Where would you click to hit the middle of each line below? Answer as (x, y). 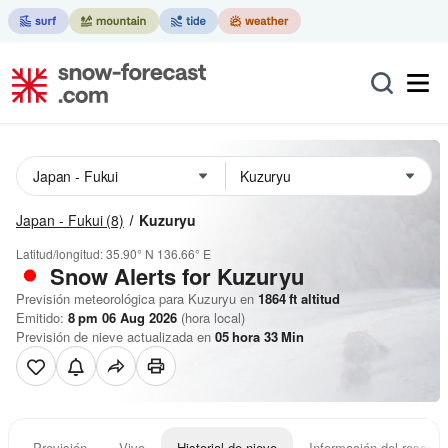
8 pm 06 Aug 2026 (122, 317)
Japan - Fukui (59, 220)
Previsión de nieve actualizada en (115, 336)
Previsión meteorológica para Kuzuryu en (135, 298)
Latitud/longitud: (61, 253)
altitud (318, 298)
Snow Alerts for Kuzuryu (177, 276)
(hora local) (211, 317)
